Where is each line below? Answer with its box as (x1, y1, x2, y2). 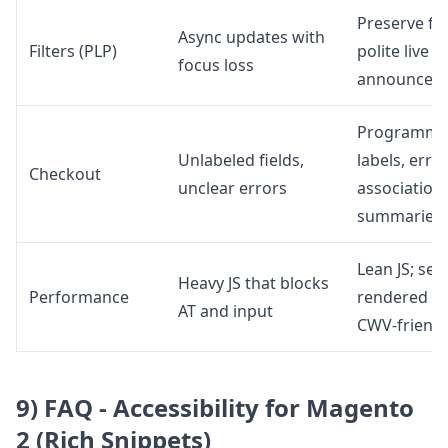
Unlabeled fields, (178, 149, 304, 171)
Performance (29, 286, 129, 308)
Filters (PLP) (29, 40, 117, 62)
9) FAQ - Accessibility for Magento (16, 391, 414, 424)
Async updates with (178, 26, 325, 48)
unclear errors (178, 177, 287, 199)
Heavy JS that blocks (178, 272, 329, 294)
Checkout (29, 163, 101, 185)
